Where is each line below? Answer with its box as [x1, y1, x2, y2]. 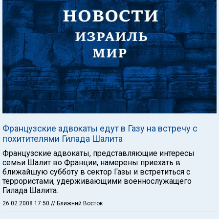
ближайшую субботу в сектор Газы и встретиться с [2, 167, 190, 176]
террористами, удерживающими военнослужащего [2, 176, 192, 186]
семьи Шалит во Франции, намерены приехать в [2, 157, 180, 167]
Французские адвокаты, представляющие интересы [2, 148, 195, 158]
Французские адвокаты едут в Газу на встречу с [2, 123, 197, 133]
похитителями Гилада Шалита [2, 133, 123, 144]
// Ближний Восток [51, 199, 103, 207]
